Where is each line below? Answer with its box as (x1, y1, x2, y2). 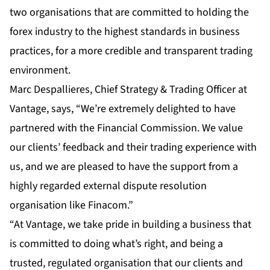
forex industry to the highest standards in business (10, 24, 240, 39)
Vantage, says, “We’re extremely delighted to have (10, 101, 236, 116)
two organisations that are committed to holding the (10, 4, 249, 20)
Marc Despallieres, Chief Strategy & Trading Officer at (10, 81, 247, 97)
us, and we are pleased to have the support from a (10, 159, 238, 174)
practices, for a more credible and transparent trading (10, 43, 253, 58)
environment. (10, 62, 71, 78)
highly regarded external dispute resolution (10, 178, 207, 193)
